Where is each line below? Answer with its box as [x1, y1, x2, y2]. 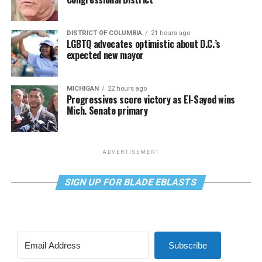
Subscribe [168, 240, 207, 250]
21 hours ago [150, 29, 190, 37]
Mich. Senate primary [66, 104, 148, 118]
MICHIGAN [66, 85, 99, 92]
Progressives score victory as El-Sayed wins [66, 92, 235, 106]
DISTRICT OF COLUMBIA [66, 29, 142, 37]
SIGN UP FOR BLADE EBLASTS [64, 177, 199, 188]
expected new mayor [66, 48, 144, 62]
